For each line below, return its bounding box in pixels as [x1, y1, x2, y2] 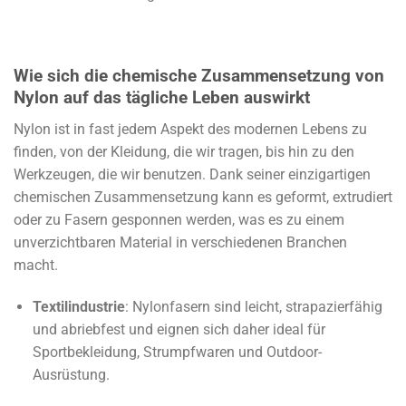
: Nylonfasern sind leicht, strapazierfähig [124, 297, 382, 315]
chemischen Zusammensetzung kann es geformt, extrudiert [14, 188, 392, 206]
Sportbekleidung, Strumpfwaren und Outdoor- [32, 343, 322, 361]
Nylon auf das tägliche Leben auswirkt [14, 87, 310, 109]
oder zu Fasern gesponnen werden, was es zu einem [14, 210, 344, 228]
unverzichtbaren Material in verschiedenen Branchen [14, 233, 347, 251]
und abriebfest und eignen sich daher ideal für [32, 320, 325, 338]
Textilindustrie [32, 297, 125, 315]
